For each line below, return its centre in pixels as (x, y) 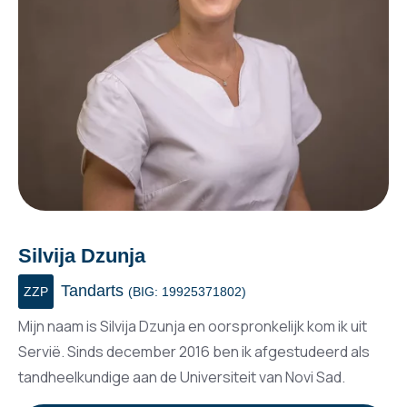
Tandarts (92, 290)
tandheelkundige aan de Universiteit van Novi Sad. (182, 377)
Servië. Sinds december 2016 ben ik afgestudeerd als (194, 351)
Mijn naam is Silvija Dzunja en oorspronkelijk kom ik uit (193, 326)
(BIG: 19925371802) (187, 291)
